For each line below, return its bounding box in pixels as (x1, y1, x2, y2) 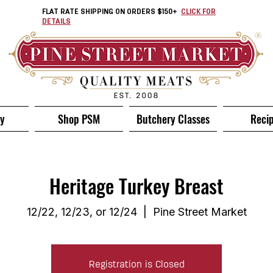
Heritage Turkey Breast (49, 171, 224, 200)
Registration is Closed (88, 258, 185, 269)
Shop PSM (58, 111, 100, 127)
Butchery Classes (136, 111, 210, 127)
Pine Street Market (152, 205, 247, 218)
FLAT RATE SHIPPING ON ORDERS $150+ (42, 9, 177, 16)
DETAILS (42, 18, 71, 26)
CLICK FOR (181, 9, 216, 16)
